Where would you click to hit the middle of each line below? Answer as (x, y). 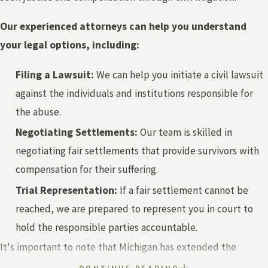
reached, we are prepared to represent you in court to (135, 208)
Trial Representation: (67, 190)
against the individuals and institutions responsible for (135, 93)
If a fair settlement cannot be (183, 190)
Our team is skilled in (185, 133)
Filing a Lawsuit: (55, 74)
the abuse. (39, 112)
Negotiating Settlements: (77, 133)
